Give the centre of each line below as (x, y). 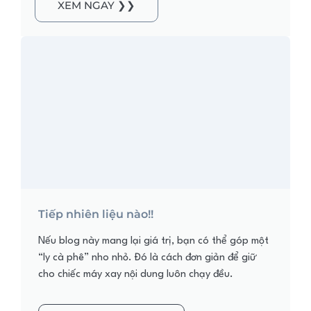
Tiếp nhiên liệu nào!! (96, 215)
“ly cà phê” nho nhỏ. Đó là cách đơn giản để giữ (148, 258)
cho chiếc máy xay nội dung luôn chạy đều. (136, 275)
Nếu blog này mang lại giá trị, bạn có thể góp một (153, 242)
